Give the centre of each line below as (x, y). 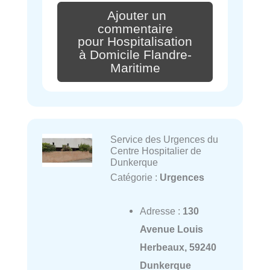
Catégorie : (135, 177)
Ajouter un (137, 15)
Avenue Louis (171, 229)
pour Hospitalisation (135, 42)
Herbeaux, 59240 (178, 247)
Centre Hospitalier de (155, 150)
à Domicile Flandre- (135, 55)
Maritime (135, 68)
